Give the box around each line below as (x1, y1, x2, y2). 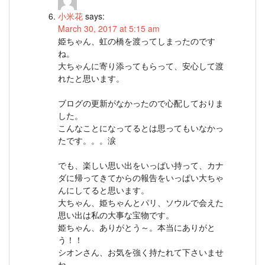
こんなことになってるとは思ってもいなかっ (58, 122, 224, 134)
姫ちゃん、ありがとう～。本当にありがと (58, 221, 215, 234)
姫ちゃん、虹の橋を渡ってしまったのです (58, 35, 215, 47)
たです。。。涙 (58, 134, 116, 147)
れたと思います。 (58, 72, 124, 85)
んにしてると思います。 (58, 184, 149, 196)
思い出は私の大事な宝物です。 (58, 209, 174, 221)
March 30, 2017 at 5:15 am (58, 22, 160, 35)
